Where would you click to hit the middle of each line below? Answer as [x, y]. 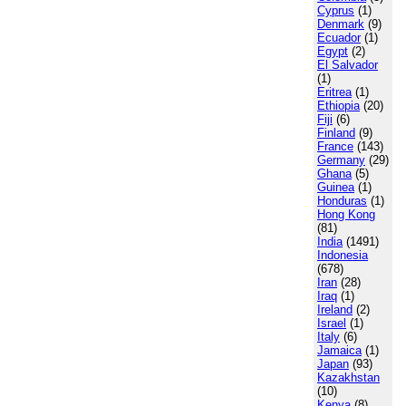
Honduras [342, 201]
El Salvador [348, 65]
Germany [341, 160]
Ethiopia [338, 106]
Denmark [341, 24]
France [335, 146]
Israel [332, 323]
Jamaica [339, 350]
